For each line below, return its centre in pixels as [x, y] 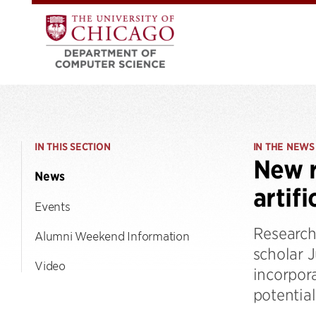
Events [53, 206]
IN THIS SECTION [73, 147]
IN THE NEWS [284, 147]
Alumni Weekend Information [112, 236]
